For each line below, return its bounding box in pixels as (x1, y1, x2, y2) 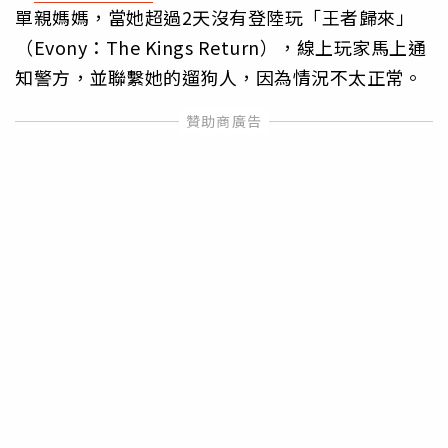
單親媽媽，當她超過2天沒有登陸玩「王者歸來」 (15, 3, 414, 30)
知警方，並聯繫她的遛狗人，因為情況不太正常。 (15, 63, 422, 90)
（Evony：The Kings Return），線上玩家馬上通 (15, 33, 426, 60)
